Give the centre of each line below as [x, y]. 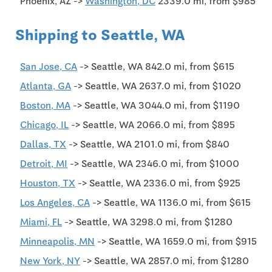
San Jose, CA [49, 66]
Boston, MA [45, 105]
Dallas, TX [43, 144]
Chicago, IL [44, 124]
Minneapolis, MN [57, 241]
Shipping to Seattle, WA [100, 35]
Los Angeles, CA [55, 202]
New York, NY [50, 260]
